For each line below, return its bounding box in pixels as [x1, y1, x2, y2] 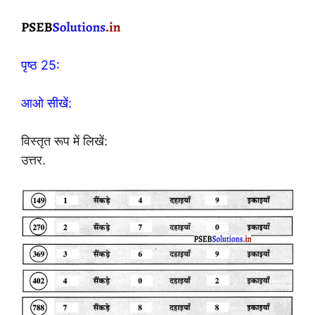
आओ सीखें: [21, 96, 72, 111]
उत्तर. [21, 153, 46, 168]
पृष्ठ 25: [21, 58, 60, 73]
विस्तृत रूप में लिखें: [21, 134, 108, 149]
